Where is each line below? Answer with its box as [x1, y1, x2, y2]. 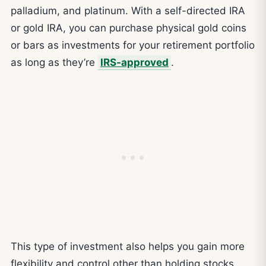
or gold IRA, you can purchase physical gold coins [11, 22, 246, 34]
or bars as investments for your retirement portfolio [11, 39, 255, 51]
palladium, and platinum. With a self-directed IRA [11, 5, 245, 17]
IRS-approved [100, 56, 169, 68]
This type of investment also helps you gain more [11, 240, 245, 253]
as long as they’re [11, 56, 98, 68]
